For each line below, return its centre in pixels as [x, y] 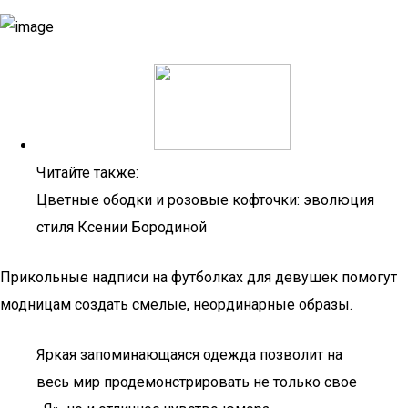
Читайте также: [87, 173]
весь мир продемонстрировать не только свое [197, 382]
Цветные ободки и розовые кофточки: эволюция [205, 200]
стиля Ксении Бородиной [122, 227]
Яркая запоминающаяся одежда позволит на [189, 355]
